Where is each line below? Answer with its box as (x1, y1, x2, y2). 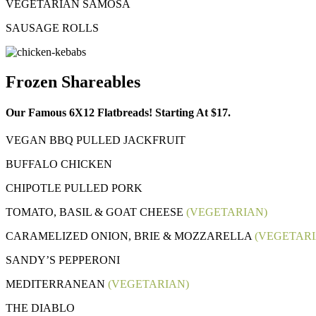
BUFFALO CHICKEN (6, 158, 112, 171)
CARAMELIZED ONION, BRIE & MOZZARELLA (6, 230, 255, 243)
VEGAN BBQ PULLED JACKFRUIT (6, 134, 186, 147)
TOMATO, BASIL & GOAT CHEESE (6, 206, 186, 219)
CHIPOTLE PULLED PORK (6, 182, 142, 195)
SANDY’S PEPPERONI (6, 254, 120, 267)
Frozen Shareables (6, 72, 140, 91)
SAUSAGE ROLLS (6, 22, 99, 35)
